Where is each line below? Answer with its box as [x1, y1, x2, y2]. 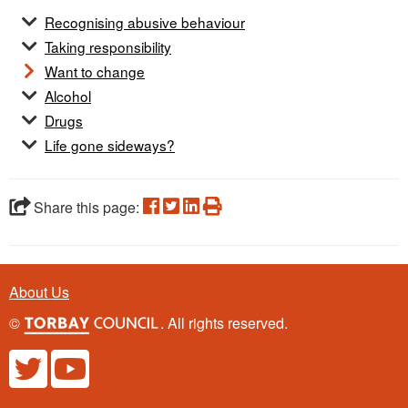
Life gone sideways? [45, 134, 175, 155]
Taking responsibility [45, 36, 171, 56]
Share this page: [30, 196, 143, 218]
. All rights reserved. [160, 311, 288, 333]
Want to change [45, 60, 145, 81]
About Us [9, 280, 69, 302]
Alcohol [45, 85, 91, 106]
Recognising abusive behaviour [45, 11, 245, 32]
